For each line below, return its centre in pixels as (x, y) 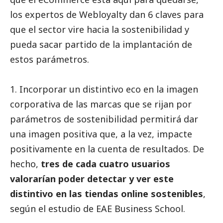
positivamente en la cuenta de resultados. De (107, 149)
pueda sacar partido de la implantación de (101, 44)
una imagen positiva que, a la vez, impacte (101, 134)
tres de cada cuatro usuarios (106, 164)
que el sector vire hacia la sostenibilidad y (100, 29)
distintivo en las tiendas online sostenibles (107, 193)
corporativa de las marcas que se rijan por (101, 104)
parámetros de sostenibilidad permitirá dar (104, 119)
